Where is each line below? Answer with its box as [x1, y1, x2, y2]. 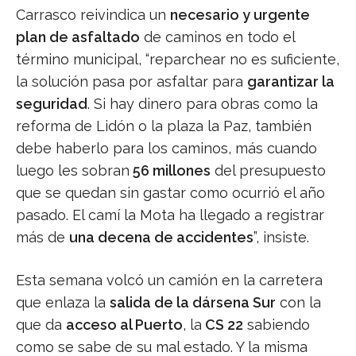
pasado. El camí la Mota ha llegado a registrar [16, 207, 324, 224]
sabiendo [243, 316, 310, 334]
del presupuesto [211, 162, 326, 180]
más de [16, 229, 69, 246]
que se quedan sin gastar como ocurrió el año [16, 184, 325, 202]
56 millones [130, 162, 211, 180]
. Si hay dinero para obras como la [87, 95, 318, 113]
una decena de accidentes [69, 229, 253, 246]
